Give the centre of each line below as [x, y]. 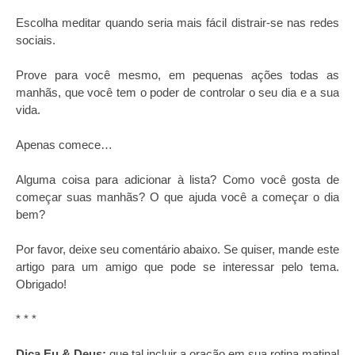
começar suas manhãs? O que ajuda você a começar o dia [177, 197]
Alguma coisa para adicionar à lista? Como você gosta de [177, 179]
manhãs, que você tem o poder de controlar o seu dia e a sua [177, 92]
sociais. [36, 40]
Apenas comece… [64, 145]
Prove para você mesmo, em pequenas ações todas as [177, 75]
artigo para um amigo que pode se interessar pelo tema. [177, 267]
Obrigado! [41, 284]
